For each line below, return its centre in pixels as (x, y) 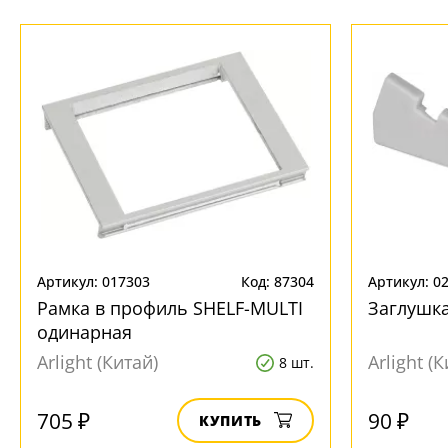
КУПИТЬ (230, 420)
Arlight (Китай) (97, 362)
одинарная (84, 332)
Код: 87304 (277, 281)
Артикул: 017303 (93, 281)
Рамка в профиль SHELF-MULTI (170, 308)
